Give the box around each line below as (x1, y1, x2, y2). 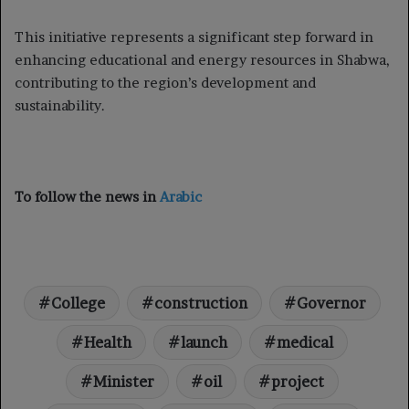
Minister (93, 372, 154, 391)
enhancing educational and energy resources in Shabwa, (15, 51, 390, 68)
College (51, 294, 105, 312)
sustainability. (15, 97, 105, 114)
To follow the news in (15, 188, 160, 205)
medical (277, 333, 333, 351)
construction (154, 294, 247, 312)
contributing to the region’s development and (15, 74, 316, 91)
